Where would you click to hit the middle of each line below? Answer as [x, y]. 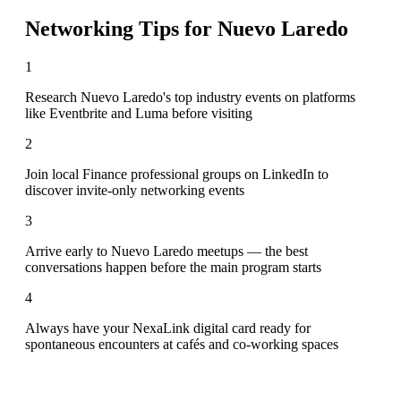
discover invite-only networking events [135, 190]
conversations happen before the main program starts [173, 267]
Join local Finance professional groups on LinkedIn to [177, 174]
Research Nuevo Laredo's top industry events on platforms [190, 97]
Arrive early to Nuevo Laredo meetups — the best [166, 251]
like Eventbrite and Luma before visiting [139, 113]
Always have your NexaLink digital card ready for [168, 328]
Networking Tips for [121, 28]
